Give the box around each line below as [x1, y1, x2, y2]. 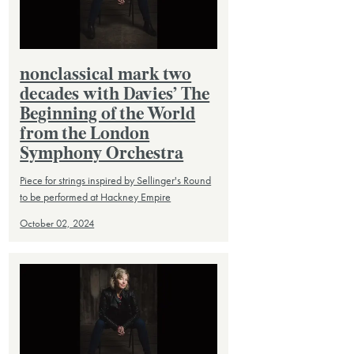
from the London [20, 126, 150, 143]
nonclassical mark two [20, 66, 192, 84]
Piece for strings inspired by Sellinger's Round [20, 173, 212, 188]
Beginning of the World [20, 106, 196, 123]
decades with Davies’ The [20, 86, 210, 104]
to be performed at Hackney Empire [20, 190, 171, 205]
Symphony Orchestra [20, 145, 184, 163]
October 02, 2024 [20, 217, 95, 231]
